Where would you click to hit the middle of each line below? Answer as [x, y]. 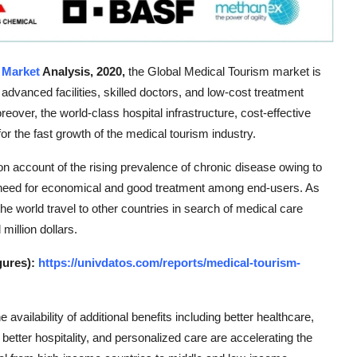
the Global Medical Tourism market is [225, 72]
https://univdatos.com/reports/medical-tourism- [169, 263]
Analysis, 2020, [84, 72]
